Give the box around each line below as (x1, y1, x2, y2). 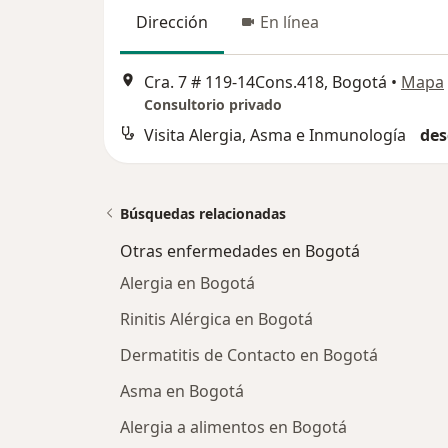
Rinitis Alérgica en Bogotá (120, 307, 313, 330)
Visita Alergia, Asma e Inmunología (144, 123, 406, 146)
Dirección (136, 11, 208, 34)
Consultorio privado (144, 94, 282, 114)
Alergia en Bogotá (120, 271, 255, 294)
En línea (260, 11, 319, 34)
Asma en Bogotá (120, 379, 244, 402)
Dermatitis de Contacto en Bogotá (120, 343, 378, 366)
